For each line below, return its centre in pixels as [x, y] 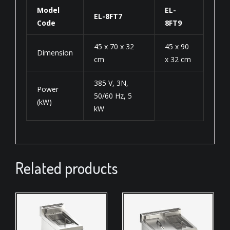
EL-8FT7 [108, 16]
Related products [66, 168]
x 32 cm [178, 59]
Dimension [55, 52]
